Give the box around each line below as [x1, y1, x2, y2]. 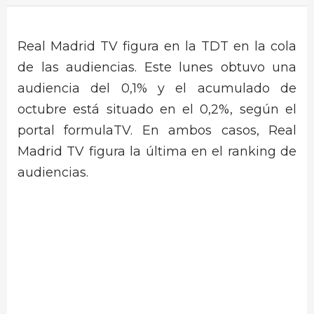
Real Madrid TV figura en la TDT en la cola [18, 39, 296, 54]
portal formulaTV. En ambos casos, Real [18, 123, 296, 138]
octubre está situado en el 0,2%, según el [18, 102, 296, 117]
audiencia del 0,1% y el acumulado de [18, 81, 296, 96]
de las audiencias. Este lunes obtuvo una [18, 60, 296, 75]
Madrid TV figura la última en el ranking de [18, 144, 296, 159]
